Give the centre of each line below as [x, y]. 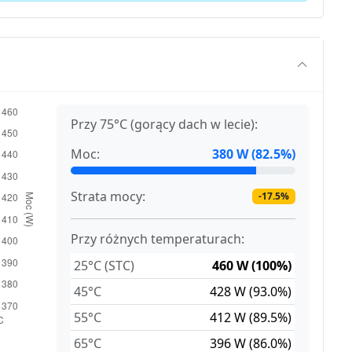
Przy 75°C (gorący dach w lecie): [165, 125]
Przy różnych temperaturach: [158, 239]
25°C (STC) [104, 266]
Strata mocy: [108, 197]
